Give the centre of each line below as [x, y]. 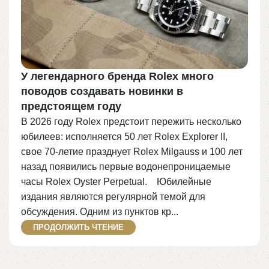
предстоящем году [71, 106]
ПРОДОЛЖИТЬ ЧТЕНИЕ [78, 227]
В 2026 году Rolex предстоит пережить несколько [131, 121]
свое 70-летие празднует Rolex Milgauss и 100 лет [132, 151]
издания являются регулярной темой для [113, 196]
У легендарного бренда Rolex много [117, 76]
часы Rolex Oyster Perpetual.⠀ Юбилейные [116, 181]
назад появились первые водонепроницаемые [126, 166]
